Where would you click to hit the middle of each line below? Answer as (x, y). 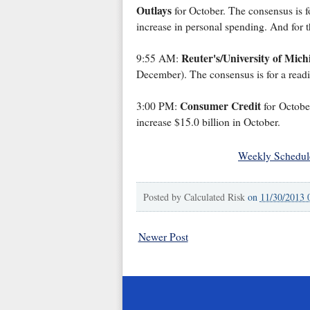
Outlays (154, 11)
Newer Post (163, 237)
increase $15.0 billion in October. (208, 122)
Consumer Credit (220, 106)
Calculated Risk (214, 197)
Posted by (163, 197)
